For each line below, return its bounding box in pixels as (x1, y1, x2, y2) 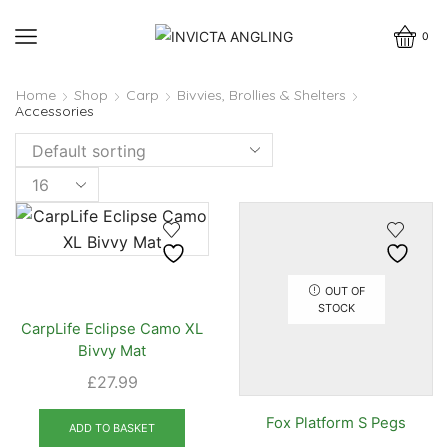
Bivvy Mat (77, 341, 147, 360)
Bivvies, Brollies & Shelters (177, 86, 346, 104)
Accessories (15, 102, 94, 120)
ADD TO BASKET (69, 420, 155, 435)
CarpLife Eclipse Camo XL (20, 319, 204, 338)
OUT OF (324, 283, 364, 298)
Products (14, 169, 82, 190)
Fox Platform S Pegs (265, 413, 407, 432)
